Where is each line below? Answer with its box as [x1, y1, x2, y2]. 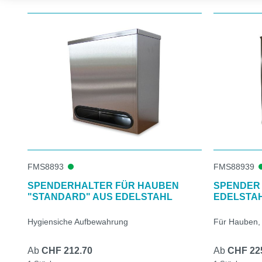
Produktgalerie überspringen [27, 8, 145, 19]
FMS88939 [213, 161, 254, 171]
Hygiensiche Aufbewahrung [27, 216, 128, 226]
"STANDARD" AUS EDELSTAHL [27, 191, 173, 202]
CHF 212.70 [42, 245, 92, 256]
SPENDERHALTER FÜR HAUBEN [27, 180, 179, 191]
